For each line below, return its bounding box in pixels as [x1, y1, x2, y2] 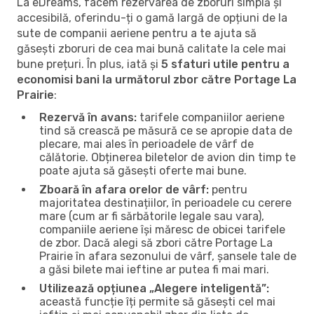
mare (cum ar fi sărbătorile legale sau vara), [39, 209, 264, 223]
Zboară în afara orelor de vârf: [39, 182, 209, 196]
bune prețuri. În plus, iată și [17, 57, 161, 71]
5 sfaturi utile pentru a [161, 57, 289, 71]
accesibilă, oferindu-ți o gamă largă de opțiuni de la [17, 11, 287, 25]
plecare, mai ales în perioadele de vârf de [39, 137, 254, 151]
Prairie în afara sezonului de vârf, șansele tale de [39, 249, 296, 263]
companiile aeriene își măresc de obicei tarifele [39, 222, 285, 236]
